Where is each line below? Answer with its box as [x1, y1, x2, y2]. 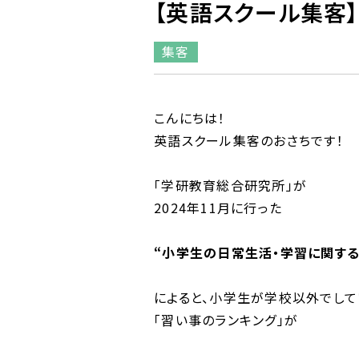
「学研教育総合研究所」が [154, 175, 307, 195]
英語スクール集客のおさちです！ [154, 131, 344, 150]
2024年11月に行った [154, 198, 282, 217]
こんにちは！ [154, 108, 226, 127]
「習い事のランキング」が [154, 310, 298, 329]
